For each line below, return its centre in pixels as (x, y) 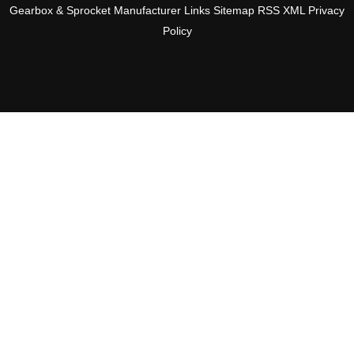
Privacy (326, 10)
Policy (177, 30)
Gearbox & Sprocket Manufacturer (97, 10)
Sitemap (234, 10)
